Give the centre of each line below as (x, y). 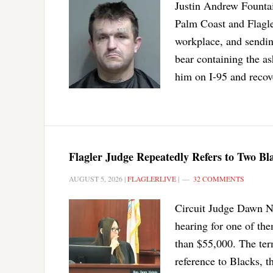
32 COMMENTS (219, 178)
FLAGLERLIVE (152, 178)
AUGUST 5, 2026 (96, 178)
